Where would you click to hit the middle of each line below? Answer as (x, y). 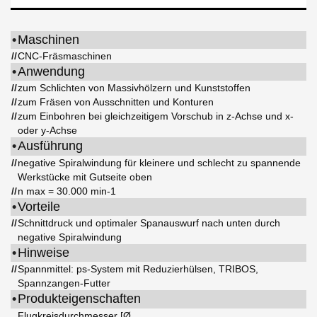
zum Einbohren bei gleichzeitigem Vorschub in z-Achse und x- (156, 116)
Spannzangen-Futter (64, 283)
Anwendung (51, 72)
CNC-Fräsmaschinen (65, 56)
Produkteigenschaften (79, 299)
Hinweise (44, 253)
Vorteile (39, 207)
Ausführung (50, 146)
